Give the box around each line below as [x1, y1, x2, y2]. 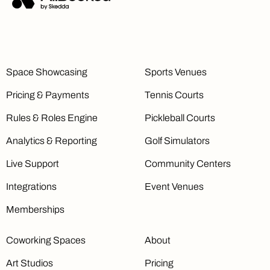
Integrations [6, 181, 57, 192]
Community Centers [145, 159, 231, 169]
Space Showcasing [6, 67, 87, 78]
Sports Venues [145, 67, 207, 78]
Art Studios [6, 258, 53, 269]
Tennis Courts [145, 90, 204, 101]
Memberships [6, 204, 64, 215]
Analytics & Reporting [6, 136, 97, 146]
